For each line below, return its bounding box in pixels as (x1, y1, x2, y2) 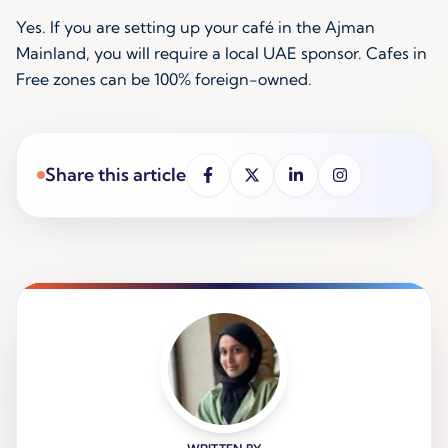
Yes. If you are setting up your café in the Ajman (16, 17, 375, 38)
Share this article (45, 163, 186, 187)
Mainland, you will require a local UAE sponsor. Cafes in (16, 43, 427, 64)
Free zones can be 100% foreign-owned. (16, 69, 312, 90)
